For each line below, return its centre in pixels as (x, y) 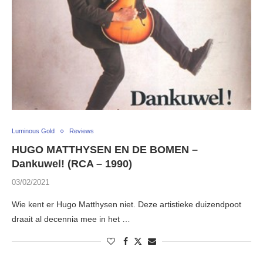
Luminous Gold (33, 131)
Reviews (82, 131)
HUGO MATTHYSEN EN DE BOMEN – (105, 150)
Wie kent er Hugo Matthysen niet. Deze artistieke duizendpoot (127, 205)
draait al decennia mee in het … (71, 219)
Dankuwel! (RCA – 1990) (72, 164)
